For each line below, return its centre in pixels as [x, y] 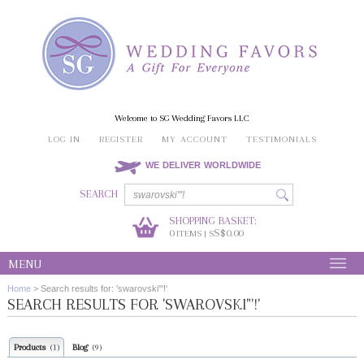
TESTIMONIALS [281, 139]
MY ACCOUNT [194, 139]
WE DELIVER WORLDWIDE [203, 165]
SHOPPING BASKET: [212, 221]
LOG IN [64, 139]
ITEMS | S [193, 234]
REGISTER [121, 139]
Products [32, 347]
